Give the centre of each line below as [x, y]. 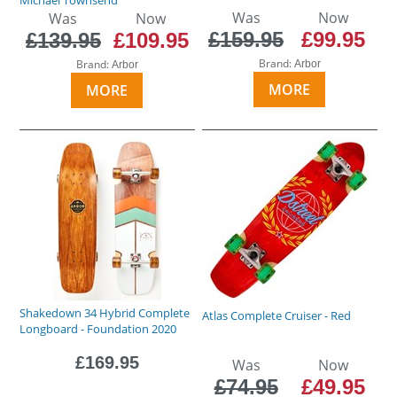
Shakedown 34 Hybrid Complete [105, 312]
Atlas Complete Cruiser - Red [277, 315]
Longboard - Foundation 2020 [98, 328]
